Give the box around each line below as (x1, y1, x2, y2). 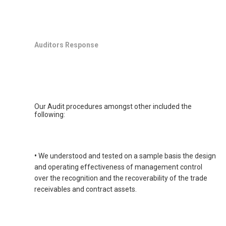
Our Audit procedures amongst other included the (34, 102, 192, 111)
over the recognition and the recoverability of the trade (34, 174, 207, 183)
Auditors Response (34, 41, 98, 49)
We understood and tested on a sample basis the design (37, 152, 216, 160)
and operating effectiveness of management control (34, 163, 202, 172)
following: (34, 110, 65, 119)
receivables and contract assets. (34, 185, 137, 194)
